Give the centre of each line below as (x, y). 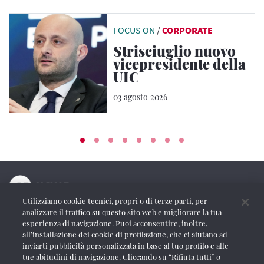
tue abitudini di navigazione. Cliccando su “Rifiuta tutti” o (122, 257)
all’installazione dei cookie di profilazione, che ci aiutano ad (125, 234)
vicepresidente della (180, 64)
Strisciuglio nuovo (175, 51)
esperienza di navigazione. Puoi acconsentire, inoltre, (115, 223)
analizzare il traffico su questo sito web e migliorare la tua (122, 212)
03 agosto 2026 (141, 97)
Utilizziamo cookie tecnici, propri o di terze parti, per (115, 201)
